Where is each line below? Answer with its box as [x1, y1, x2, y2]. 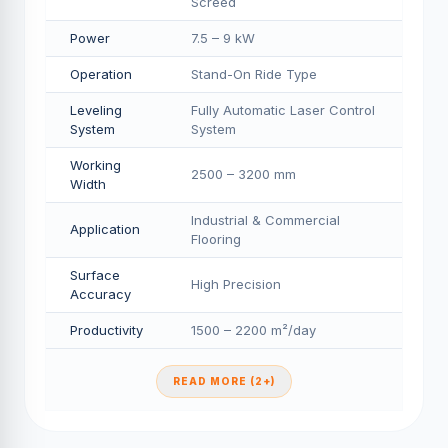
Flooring [191, 231, 241, 247]
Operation [70, 66, 132, 82]
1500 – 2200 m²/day [191, 322, 316, 338]
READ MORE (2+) [173, 375, 275, 387]
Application [70, 221, 140, 237]
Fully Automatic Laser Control [191, 102, 375, 118]
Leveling [70, 102, 122, 118]
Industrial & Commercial [191, 212, 340, 228]
